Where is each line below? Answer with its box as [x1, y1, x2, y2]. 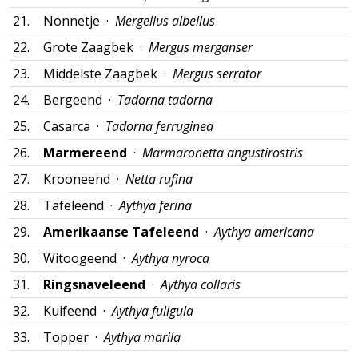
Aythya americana [214, 223, 314, 241]
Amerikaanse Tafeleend [43, 223, 199, 241]
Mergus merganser [149, 38, 253, 56]
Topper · [43, 328, 104, 346]
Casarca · [43, 117, 105, 135]
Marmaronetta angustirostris [142, 144, 303, 161]
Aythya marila [104, 328, 181, 346]
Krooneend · [43, 170, 125, 188]
